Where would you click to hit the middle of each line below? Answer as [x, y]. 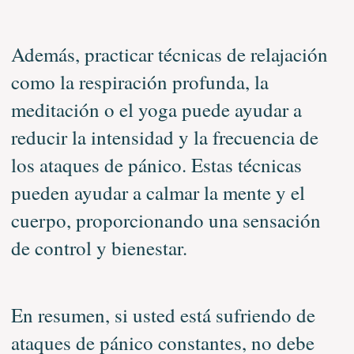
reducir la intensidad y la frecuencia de [164, 137]
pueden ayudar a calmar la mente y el [158, 192]
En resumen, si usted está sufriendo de [163, 314]
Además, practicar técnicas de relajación [169, 54]
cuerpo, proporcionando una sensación [166, 220]
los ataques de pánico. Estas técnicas [156, 164]
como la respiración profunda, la [139, 81]
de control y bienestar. [99, 247]
